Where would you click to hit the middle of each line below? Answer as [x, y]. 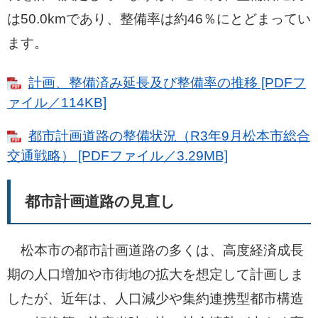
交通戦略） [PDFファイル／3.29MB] [117, 156]
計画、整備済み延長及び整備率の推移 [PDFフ [167, 83]
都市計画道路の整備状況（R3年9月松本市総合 [169, 136]
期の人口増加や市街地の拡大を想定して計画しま [155, 274]
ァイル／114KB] [57, 103]
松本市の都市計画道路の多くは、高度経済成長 [155, 250]
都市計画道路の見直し [100, 201]
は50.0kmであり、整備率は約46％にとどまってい [159, 19]
